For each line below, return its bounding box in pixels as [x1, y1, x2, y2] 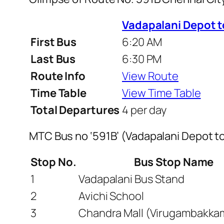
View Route [122, 68, 178, 83]
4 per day [122, 102, 167, 117]
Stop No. [30, 154, 76, 169]
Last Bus [30, 51, 76, 66]
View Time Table [122, 85, 201, 100]
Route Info [30, 68, 85, 83]
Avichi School [78, 188, 144, 203]
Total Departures [30, 102, 120, 117]
